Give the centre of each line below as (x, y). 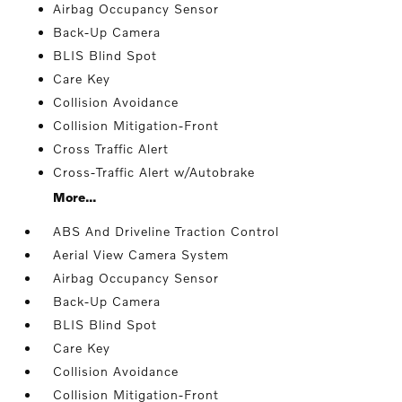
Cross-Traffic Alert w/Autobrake (154, 172)
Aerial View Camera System (141, 254)
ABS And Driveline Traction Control (166, 231)
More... (75, 197)
